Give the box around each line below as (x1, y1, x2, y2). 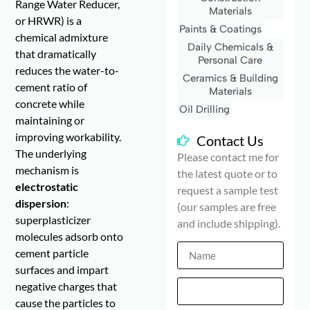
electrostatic (15, 180, 79, 194)
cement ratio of (15, 80, 88, 94)
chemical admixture (15, 30, 109, 44)
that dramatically (15, 47, 97, 61)
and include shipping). (177, 217, 281, 230)
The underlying (15, 147, 87, 161)
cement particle (15, 246, 89, 260)
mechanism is (15, 163, 80, 177)
